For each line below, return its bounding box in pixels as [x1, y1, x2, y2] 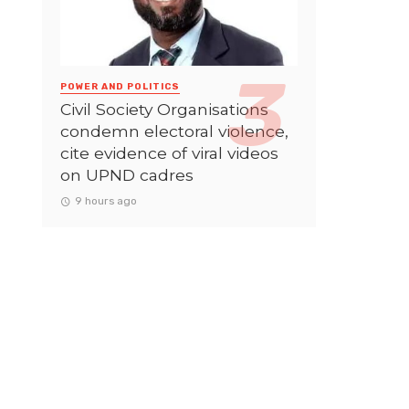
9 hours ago [74, 194, 137, 208]
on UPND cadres [60, 165, 194, 185]
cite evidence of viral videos [60, 143, 278, 163]
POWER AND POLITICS [60, 80, 180, 92]
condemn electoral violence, [60, 121, 288, 142]
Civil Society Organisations [60, 100, 268, 120]
